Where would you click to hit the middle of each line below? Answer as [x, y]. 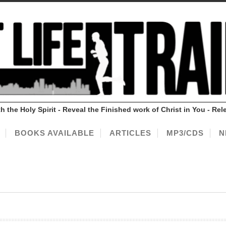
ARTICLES [130, 133]
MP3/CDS [185, 133]
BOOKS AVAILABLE [54, 133]
